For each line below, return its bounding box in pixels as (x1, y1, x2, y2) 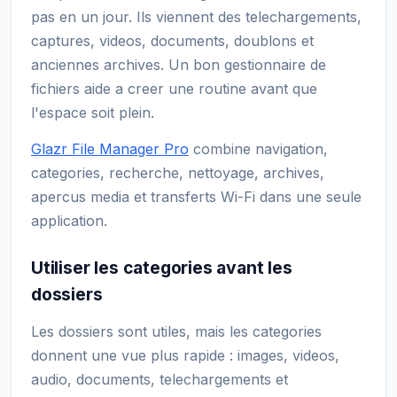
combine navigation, (189, 139, 328, 158)
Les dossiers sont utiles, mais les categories (31, 322, 322, 340)
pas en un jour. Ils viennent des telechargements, (31, 7, 362, 26)
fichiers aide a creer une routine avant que (31, 79, 317, 97)
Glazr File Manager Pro (31, 139, 189, 158)
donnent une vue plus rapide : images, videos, (31, 346, 339, 364)
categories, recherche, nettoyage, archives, (31, 163, 324, 182)
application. (31, 211, 107, 230)
